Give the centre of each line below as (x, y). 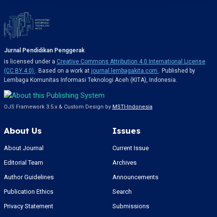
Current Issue (130, 148)
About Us (23, 131)
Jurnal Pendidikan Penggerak (44, 51)
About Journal (23, 148)
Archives (124, 163)
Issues (126, 131)
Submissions (131, 206)
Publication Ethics (28, 192)
